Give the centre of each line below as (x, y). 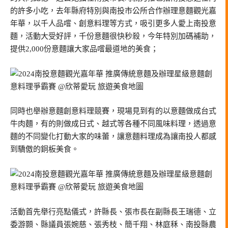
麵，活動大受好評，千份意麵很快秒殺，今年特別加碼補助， (113, 36)
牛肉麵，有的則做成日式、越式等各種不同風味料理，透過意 (113, 124)
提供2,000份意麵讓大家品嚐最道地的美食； (84, 49)
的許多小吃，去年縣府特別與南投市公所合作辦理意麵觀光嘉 (113, 10)
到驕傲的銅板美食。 (45, 149)
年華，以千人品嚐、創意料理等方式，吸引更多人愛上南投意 (113, 23)
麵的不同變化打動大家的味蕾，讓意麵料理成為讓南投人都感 (113, 137)
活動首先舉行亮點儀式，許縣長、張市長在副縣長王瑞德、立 (113, 211)
